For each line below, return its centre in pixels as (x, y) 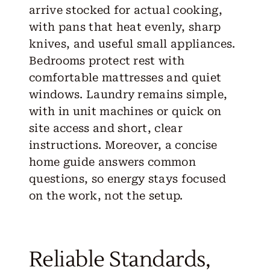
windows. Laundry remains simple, (128, 94)
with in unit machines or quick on (125, 111)
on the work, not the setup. (106, 195)
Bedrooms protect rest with (107, 60)
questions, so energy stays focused (127, 178)
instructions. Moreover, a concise (123, 145)
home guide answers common (112, 162)
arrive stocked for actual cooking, (125, 10)
